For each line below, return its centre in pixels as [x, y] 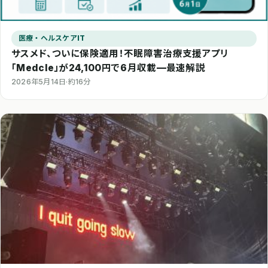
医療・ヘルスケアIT [52, 38]
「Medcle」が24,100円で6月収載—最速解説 [109, 68]
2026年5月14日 [39, 81]
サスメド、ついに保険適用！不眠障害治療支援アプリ [120, 53]
